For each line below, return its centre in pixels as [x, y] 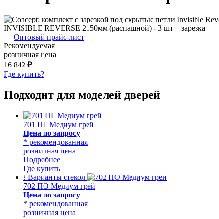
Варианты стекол [55, 177]
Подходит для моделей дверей [82, 95]
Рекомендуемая [29, 45]
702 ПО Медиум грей [59, 186]
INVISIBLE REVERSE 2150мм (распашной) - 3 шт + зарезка [105, 28]
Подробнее [42, 159]
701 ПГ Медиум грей [59, 124]
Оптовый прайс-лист [49, 37]
